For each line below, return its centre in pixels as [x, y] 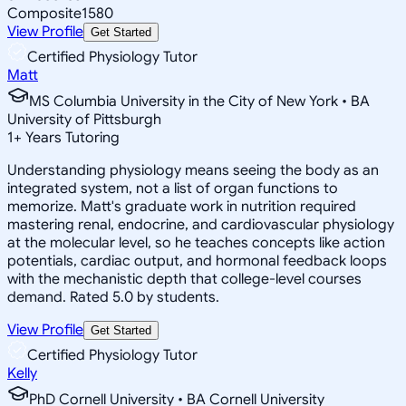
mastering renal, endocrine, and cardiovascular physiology [201, 224]
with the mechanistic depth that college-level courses [184, 279]
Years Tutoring [71, 137]
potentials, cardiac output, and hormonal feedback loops [197, 261]
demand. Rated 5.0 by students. [113, 297]
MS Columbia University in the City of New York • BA [199, 101]
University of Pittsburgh [84, 119]
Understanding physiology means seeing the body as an [193, 170]
